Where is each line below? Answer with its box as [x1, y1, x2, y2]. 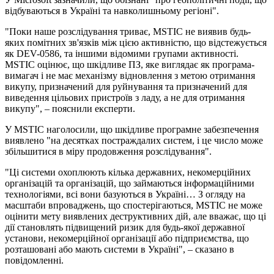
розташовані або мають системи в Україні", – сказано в [5, 243, 234, 254]
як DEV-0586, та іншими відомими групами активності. [5, 48, 239, 59]
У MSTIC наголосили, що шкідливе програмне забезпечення [5, 124, 259, 135]
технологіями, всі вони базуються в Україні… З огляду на [5, 188, 245, 199]
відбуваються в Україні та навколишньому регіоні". [5, 5, 219, 16]
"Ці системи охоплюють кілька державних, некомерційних [5, 166, 251, 177]
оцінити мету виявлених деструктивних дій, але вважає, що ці [5, 210, 266, 221]
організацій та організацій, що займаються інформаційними [5, 177, 254, 188]
